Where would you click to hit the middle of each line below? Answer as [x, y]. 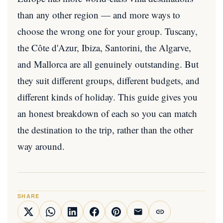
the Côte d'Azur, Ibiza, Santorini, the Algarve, [104, 48]
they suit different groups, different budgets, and [109, 80]
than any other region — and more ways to [99, 15]
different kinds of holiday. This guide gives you [108, 97]
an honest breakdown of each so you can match [107, 113]
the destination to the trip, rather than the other [105, 130]
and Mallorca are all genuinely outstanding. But [108, 64]
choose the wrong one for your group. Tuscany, [108, 31]
